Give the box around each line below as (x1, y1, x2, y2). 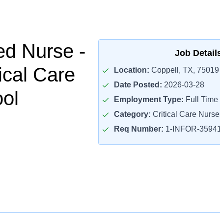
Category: (113, 110, 151, 118)
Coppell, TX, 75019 (149, 66, 219, 74)
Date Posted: (113, 81, 162, 89)
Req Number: (113, 125, 164, 133)
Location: (113, 66, 149, 74)
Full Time (183, 95, 218, 104)
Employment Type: (113, 95, 184, 104)
